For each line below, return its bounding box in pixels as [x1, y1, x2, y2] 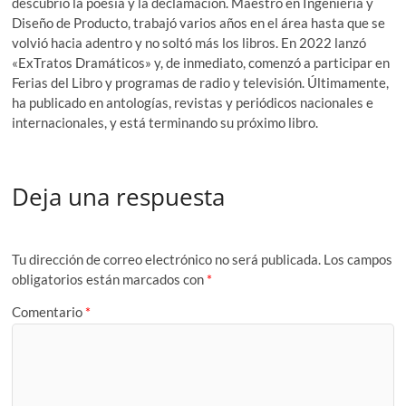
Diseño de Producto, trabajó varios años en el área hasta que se [12, 14, 386, 31]
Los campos [324, 251, 393, 268]
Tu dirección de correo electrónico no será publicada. [12, 251, 322, 268]
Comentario [12, 303, 86, 320]
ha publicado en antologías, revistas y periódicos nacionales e [12, 93, 374, 111]
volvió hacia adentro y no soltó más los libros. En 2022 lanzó [12, 34, 367, 51]
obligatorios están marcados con [12, 271, 208, 288]
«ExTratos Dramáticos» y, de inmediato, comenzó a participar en [12, 53, 391, 71]
